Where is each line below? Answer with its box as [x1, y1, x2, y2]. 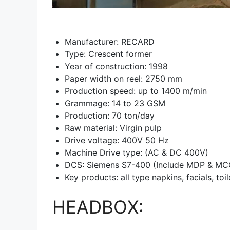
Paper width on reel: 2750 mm [65, 73, 182, 84]
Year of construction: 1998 [65, 61, 168, 71]
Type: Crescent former [65, 48, 152, 59]
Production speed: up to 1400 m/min [65, 85, 207, 96]
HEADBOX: [52, 196, 144, 218]
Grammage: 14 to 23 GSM [65, 98, 165, 108]
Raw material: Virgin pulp [65, 122, 162, 133]
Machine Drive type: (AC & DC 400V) [65, 147, 208, 158]
